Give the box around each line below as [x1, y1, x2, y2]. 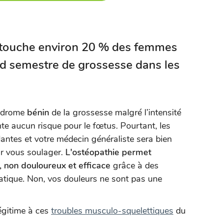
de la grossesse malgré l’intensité [49, 107, 181, 118]
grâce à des [110, 160, 159, 171]
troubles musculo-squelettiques [51, 205, 173, 217]
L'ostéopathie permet [65, 146, 151, 158]
